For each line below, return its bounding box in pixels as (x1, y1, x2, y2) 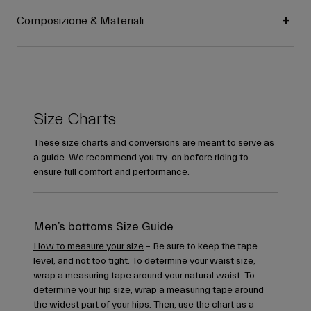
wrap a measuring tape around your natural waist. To (33, 270, 255, 282)
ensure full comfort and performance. (33, 167, 190, 178)
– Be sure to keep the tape (144, 241, 258, 253)
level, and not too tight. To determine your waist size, (33, 255, 255, 267)
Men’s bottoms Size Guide (33, 220, 174, 234)
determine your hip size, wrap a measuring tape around (33, 285, 264, 296)
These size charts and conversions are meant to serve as (33, 137, 274, 149)
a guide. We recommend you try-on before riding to (33, 152, 249, 164)
